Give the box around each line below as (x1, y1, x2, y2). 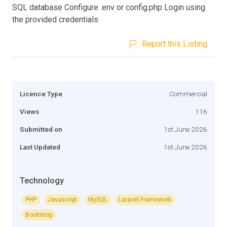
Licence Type (20, 89, 62, 98)
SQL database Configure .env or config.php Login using (12, 2, 205, 12)
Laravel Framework (119, 196, 171, 203)
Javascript (48, 196, 77, 203)
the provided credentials (12, 14, 98, 24)
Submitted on (20, 125, 62, 133)
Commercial (169, 89, 207, 98)
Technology (20, 175, 64, 185)
